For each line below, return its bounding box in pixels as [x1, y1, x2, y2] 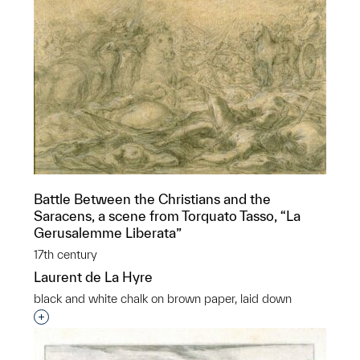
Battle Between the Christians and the [34, 191, 271, 207]
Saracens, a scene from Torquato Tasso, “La [34, 208, 301, 223]
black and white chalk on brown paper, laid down [34, 292, 292, 305]
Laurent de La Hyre [34, 269, 153, 284]
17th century [34, 247, 97, 261]
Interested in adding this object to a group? [41, 310, 301, 325]
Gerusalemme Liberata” [34, 225, 182, 240]
